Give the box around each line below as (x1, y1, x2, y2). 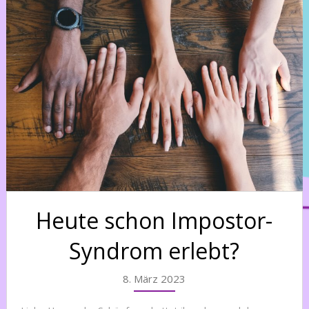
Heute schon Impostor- (36, 205, 273, 235)
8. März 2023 (123, 271, 186, 286)
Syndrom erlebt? (69, 235, 240, 266)
